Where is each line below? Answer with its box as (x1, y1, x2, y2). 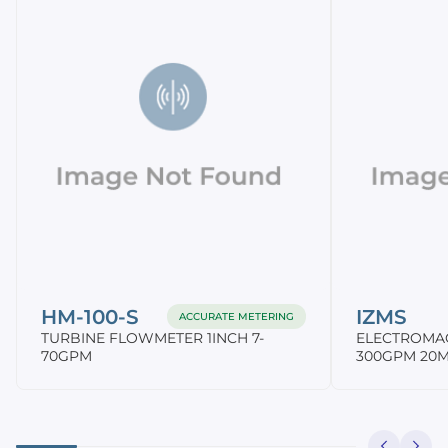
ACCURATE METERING (179, 310, 294, 324)
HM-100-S (41, 304, 139, 329)
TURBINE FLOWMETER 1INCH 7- (41, 329, 264, 348)
